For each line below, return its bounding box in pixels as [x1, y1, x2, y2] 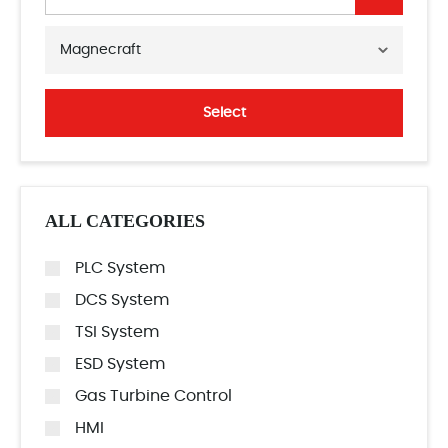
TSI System [75, 324, 159, 340]
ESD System [75, 356, 165, 372]
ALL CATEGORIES [45, 211, 205, 231]
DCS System [75, 292, 169, 308]
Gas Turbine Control [75, 388, 232, 404]
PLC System [75, 260, 165, 276]
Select [202, 106, 246, 120]
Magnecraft [60, 43, 141, 57]
